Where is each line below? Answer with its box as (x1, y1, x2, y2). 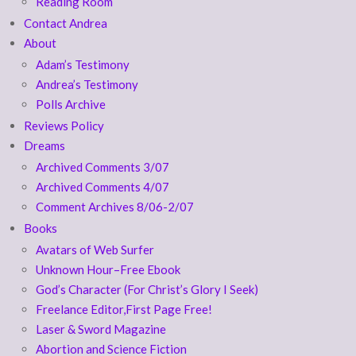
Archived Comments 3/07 (36, 159, 169, 174)
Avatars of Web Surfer (36, 242, 154, 257)
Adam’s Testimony (36, 56, 130, 72)
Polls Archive (36, 96, 106, 111)
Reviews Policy (24, 118, 104, 133)
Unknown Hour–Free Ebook (36, 261, 180, 277)
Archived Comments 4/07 (36, 179, 169, 194)
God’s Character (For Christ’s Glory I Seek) (36, 281, 258, 296)
